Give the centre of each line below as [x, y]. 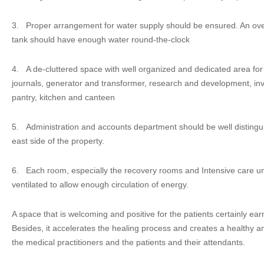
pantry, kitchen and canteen [63, 97]
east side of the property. [58, 141]
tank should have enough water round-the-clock [101, 39]
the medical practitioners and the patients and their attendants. [128, 242]
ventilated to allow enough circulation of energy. [100, 184]
